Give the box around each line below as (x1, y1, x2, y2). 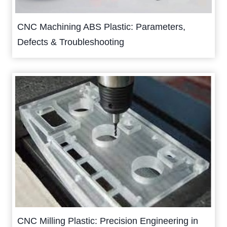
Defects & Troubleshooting (17, 37, 124, 48)
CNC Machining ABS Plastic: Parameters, (17, 22, 185, 32)
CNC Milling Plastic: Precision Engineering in (17, 215, 198, 226)
